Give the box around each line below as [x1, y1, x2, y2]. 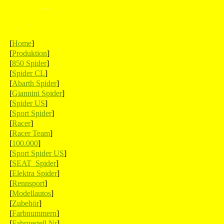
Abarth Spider [12, 79, 56, 87]
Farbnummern [12, 209, 56, 217]
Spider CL [12, 69, 45, 77]
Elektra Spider [12, 169, 57, 177]
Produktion [12, 49, 47, 57]
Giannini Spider [12, 89, 62, 97]
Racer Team [12, 129, 50, 137]
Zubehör [12, 199, 39, 207]
